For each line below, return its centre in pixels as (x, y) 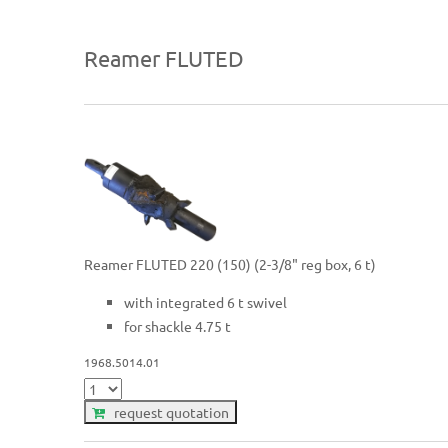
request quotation (167, 412)
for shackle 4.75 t (178, 325)
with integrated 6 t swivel (206, 301)
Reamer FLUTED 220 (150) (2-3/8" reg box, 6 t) (230, 263)
